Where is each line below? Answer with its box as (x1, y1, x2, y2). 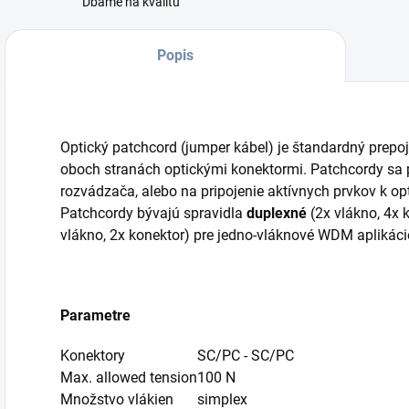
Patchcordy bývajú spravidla (60, 204, 246, 222)
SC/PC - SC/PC (197, 347, 294, 364)
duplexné (246, 204, 307, 222)
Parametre (60, 307, 131, 324)
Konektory (60, 347, 125, 364)
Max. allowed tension (60, 369, 197, 386)
